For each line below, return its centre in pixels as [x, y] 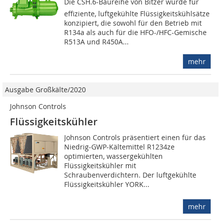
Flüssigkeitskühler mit [100, 166]
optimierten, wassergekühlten [114, 156]
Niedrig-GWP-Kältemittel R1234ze [120, 147]
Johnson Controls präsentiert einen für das [135, 138]
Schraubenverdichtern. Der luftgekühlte [130, 175]
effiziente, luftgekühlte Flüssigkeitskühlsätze [137, 14]
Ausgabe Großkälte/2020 [45, 90]
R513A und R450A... [97, 42]
